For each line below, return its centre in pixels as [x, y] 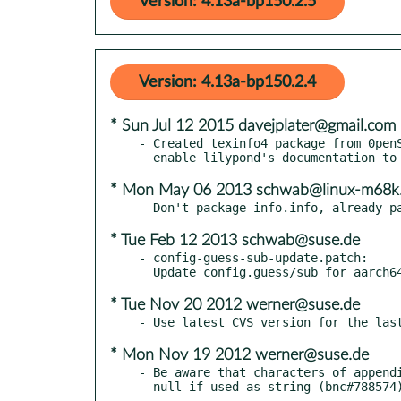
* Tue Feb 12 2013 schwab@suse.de [235, 240]
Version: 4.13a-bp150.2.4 [227, 82]
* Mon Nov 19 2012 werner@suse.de [239, 355]
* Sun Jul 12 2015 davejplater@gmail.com [253, 126]
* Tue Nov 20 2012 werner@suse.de [235, 305]
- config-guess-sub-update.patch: [253, 257]
